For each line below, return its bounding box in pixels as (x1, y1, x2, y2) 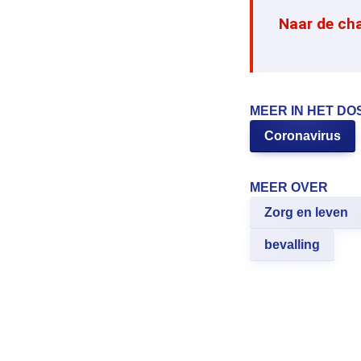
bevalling (264, 238, 320, 252)
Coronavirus (264, 129, 341, 143)
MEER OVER (250, 180, 328, 195)
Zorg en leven (264, 205, 348, 220)
